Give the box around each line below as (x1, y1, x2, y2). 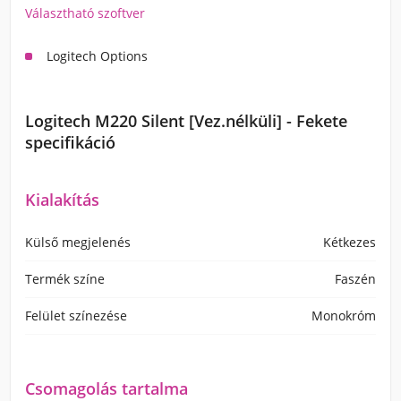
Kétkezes (323, 234, 376, 251)
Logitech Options (47, 47, 148, 64)
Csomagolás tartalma (25, 378, 188, 399)
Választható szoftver (25, 4, 145, 21)
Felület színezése (25, 307, 127, 324)
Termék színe (25, 270, 105, 287)
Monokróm (311, 307, 376, 324)
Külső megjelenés (25, 234, 131, 251)
